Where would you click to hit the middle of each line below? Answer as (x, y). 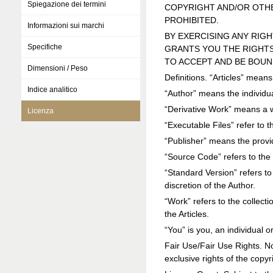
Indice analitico (52, 90)
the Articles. (187, 214)
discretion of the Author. (210, 186)
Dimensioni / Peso (58, 68)
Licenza (41, 111)
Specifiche (45, 47)
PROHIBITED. (192, 20)
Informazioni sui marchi (66, 26)
